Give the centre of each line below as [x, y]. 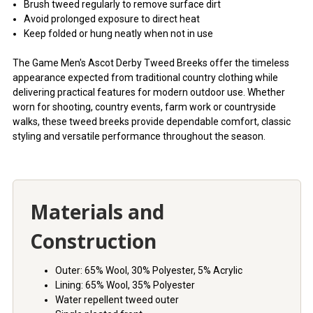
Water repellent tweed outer [117, 300]
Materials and [97, 212]
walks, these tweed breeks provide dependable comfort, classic [151, 122]
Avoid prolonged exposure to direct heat [111, 19]
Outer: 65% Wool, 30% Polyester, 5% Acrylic [148, 271]
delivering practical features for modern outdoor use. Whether [148, 93]
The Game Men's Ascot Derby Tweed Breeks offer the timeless [151, 63]
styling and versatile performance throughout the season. [139, 137]
